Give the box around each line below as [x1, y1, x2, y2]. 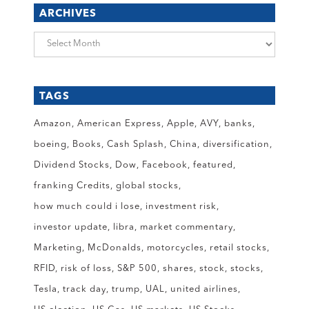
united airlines [170, 284, 238, 294]
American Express [77, 119, 161, 128]
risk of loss [61, 263, 112, 273]
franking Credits [34, 181, 110, 190]
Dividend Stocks [34, 160, 110, 170]
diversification [203, 139, 270, 149]
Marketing [34, 243, 82, 252]
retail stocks [210, 243, 267, 252]
